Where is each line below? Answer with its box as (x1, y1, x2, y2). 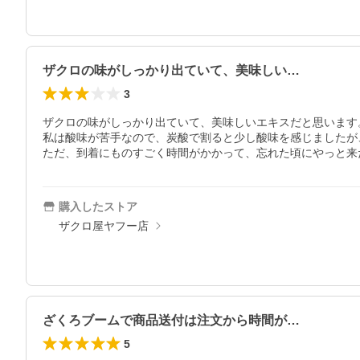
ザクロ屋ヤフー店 (59, 219, 149, 232)
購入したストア (59, 200, 137, 213)
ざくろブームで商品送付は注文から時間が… (43, 313, 300, 327)
